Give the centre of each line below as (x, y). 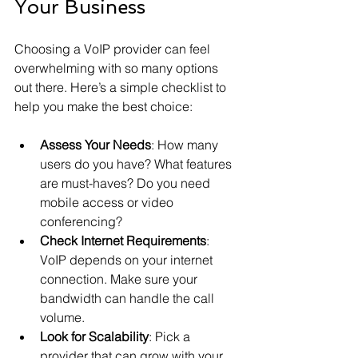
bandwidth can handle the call (129, 298)
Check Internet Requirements (123, 241)
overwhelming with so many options (118, 68)
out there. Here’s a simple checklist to (122, 87)
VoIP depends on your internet (128, 260)
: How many (186, 145)
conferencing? (81, 221)
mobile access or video (108, 202)
